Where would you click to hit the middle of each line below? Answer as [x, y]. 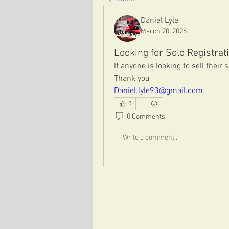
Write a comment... [151, 138]
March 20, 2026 [164, 31]
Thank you [132, 79]
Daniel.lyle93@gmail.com [158, 91]
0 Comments [146, 117]
